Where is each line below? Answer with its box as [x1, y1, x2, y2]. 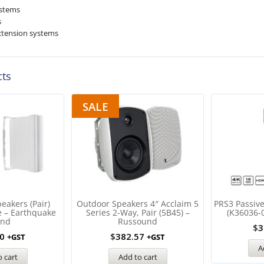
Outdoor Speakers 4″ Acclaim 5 [77, 198, 199, 209]
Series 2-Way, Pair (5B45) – [85, 207, 190, 218]
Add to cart [118, 251, 157, 262]
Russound [118, 216, 157, 227]
